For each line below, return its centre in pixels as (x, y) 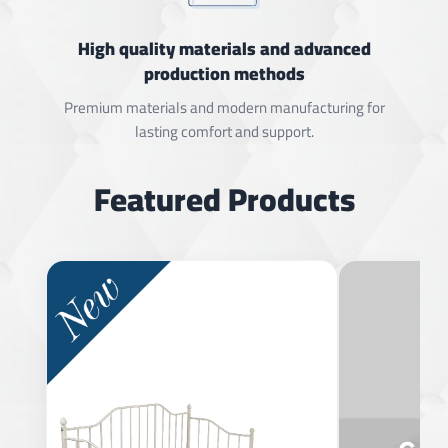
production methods (224, 73)
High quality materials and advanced (224, 48)
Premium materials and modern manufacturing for (224, 107)
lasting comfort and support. (224, 131)
